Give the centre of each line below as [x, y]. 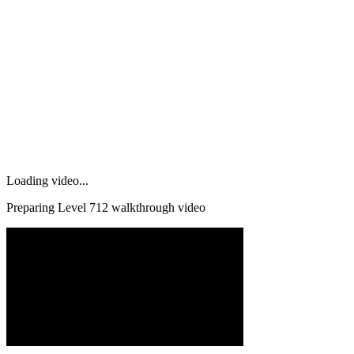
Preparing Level [48, 207]
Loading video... [47, 180]
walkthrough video [157, 207]
